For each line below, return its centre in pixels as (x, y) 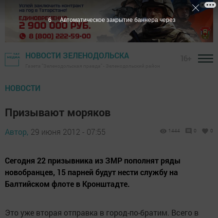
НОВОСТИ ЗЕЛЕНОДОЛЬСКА (77, 55)
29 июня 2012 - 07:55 (68, 132)
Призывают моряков (58, 112)
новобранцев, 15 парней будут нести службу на (91, 172)
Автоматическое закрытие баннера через (118, 20)
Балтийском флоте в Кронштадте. (67, 184)
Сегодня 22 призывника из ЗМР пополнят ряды (93, 161)
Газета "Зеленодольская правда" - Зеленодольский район (93, 66)
